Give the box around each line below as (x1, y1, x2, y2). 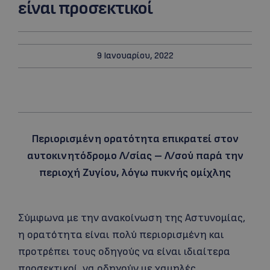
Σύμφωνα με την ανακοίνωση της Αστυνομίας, (18, 212, 245, 224)
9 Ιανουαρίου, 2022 (96, 50, 174, 61)
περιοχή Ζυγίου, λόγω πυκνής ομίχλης (39, 166, 231, 179)
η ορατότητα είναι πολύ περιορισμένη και (18, 228, 224, 241)
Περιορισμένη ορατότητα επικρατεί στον (31, 133, 239, 145)
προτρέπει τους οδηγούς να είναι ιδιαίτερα (18, 245, 230, 258)
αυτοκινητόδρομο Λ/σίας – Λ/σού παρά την (27, 149, 243, 162)
